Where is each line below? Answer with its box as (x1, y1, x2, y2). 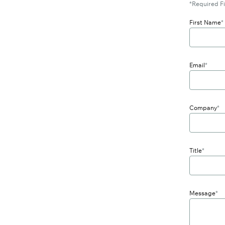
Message (189, 189, 215, 197)
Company (189, 103, 217, 111)
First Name (189, 18, 221, 26)
